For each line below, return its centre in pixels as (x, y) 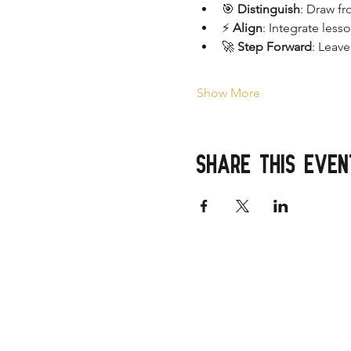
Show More (228, 93)
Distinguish (268, 9)
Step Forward (274, 47)
